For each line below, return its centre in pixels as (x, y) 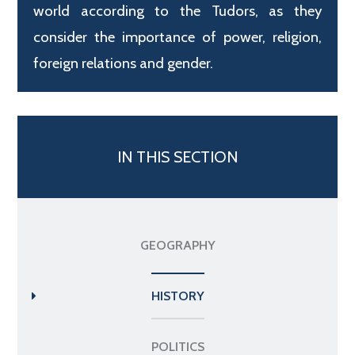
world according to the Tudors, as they (177, 11)
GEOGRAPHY (177, 246)
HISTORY (177, 296)
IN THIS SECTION (177, 157)
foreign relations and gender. (124, 63)
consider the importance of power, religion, (177, 37)
